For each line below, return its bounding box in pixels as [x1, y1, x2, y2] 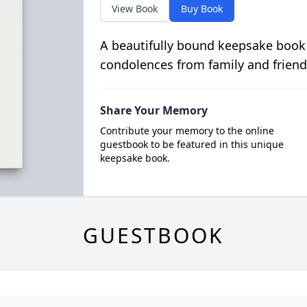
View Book [111, 2, 158, 15]
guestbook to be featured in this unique [99, 138, 284, 151]
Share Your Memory [99, 103, 208, 118]
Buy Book [180, 2, 223, 15]
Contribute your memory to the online [99, 124, 274, 137]
